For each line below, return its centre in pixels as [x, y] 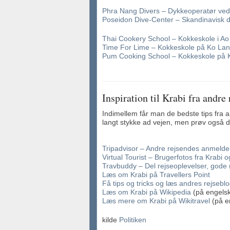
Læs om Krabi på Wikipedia [147, 192]
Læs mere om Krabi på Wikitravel [156, 201]
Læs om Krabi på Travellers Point [156, 175]
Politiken [133, 220]
